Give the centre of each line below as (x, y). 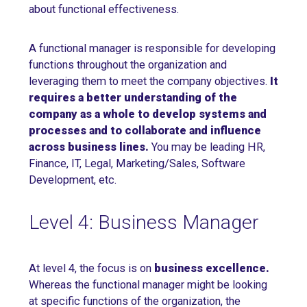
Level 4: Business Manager (144, 223)
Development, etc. (73, 180)
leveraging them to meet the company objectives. (149, 82)
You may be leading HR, (208, 147)
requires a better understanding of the (133, 98)
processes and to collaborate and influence (145, 131)
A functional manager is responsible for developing (152, 49)
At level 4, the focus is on (90, 269)
